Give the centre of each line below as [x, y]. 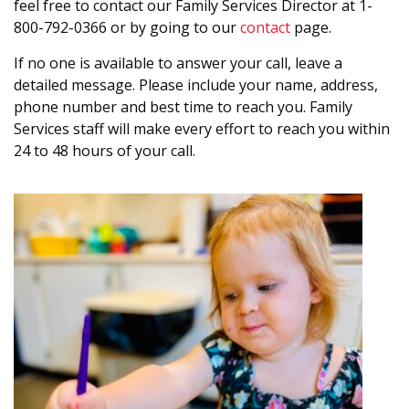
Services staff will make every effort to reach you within [202, 129]
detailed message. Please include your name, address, [196, 85]
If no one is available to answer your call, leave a [178, 63]
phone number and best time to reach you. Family [183, 107]
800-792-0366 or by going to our [127, 27]
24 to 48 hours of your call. [105, 151]
